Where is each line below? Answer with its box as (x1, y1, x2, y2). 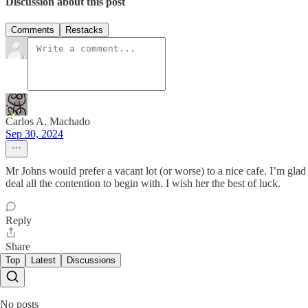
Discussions (67, 255, 115, 266)
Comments (11, 25, 54, 36)
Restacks (65, 25, 103, 36)
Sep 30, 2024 (5, 128, 63, 140)
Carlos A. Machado (5, 115, 90, 128)
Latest (31, 255, 56, 266)
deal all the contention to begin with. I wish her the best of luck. (5, 177, 280, 190)
